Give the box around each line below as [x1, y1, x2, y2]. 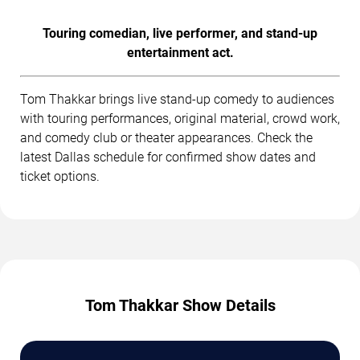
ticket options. [20, 168, 100, 184]
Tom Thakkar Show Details [84, 295, 276, 315]
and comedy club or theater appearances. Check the [20, 129, 313, 145]
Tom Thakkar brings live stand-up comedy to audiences [20, 91, 334, 107]
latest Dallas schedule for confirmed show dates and [20, 149, 316, 165]
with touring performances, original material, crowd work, [20, 110, 340, 126]
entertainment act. [126, 44, 234, 60]
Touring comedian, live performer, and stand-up [43, 25, 317, 41]
